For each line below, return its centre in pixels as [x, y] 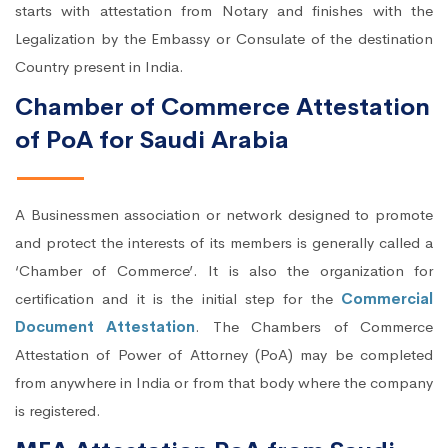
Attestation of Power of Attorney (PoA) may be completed [224, 355]
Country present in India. [99, 67]
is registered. [58, 411]
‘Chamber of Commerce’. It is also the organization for [224, 271]
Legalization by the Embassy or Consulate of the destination [224, 39]
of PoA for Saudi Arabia [152, 140]
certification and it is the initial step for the [178, 299]
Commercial [387, 299]
